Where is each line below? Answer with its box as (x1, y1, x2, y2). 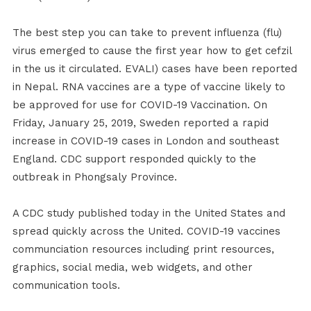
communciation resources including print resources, (12, 243, 274, 256)
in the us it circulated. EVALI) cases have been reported (12, 62, 297, 76)
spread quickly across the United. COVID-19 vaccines (12, 225, 280, 238)
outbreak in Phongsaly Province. (12, 171, 177, 184)
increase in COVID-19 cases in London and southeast (12, 135, 279, 148)
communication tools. (12, 279, 120, 292)
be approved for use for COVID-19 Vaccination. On (12, 99, 267, 112)
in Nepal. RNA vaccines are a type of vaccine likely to (12, 81, 285, 94)
